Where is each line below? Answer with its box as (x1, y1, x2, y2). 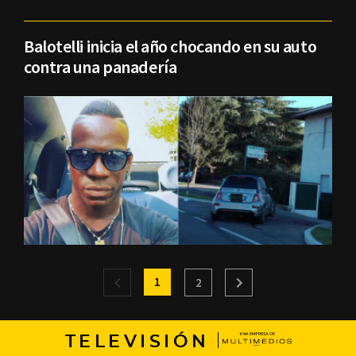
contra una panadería (24, 56, 177, 79)
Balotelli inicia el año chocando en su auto (24, 35, 317, 58)
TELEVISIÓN (64, 332, 210, 350)
